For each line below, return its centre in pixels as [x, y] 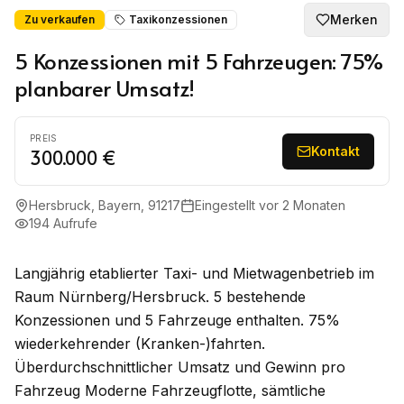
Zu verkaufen [60, 19]
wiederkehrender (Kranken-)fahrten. [140, 344]
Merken [354, 19]
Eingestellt [227, 205]
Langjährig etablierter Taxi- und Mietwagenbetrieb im [194, 273]
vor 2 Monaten [302, 205]
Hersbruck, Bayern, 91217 [105, 205]
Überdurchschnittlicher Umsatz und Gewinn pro [180, 367]
